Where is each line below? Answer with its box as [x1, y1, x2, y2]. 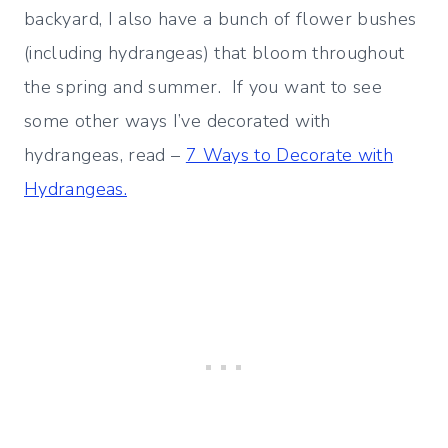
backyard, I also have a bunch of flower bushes [24, 7, 417, 32]
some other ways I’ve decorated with [24, 109, 331, 134]
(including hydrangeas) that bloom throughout [24, 41, 405, 66]
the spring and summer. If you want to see [24, 75, 383, 100]
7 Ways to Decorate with [185, 143, 394, 168]
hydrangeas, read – [24, 143, 186, 168]
